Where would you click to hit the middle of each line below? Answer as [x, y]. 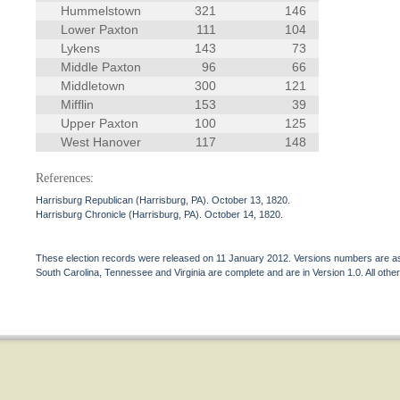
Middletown [93, 86]
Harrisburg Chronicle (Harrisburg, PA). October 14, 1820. [160, 214]
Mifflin [78, 104]
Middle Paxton [101, 67]
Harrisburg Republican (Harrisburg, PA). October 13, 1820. [163, 200]
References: [65, 178]
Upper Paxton [100, 123]
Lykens [81, 48]
